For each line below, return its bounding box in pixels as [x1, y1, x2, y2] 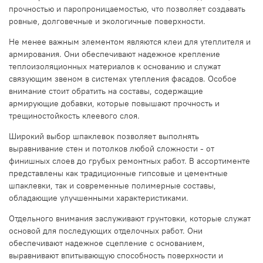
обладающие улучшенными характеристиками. [9, 193, 188, 204]
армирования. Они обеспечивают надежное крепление [9, 49, 220, 60]
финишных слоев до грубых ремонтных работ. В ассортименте [9, 156, 250, 167]
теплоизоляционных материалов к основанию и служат [9, 61, 221, 72]
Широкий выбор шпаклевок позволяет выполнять [9, 131, 199, 142]
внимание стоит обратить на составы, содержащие [9, 86, 203, 97]
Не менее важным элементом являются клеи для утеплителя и [9, 36, 251, 48]
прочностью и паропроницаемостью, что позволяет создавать [9, 4, 245, 15]
